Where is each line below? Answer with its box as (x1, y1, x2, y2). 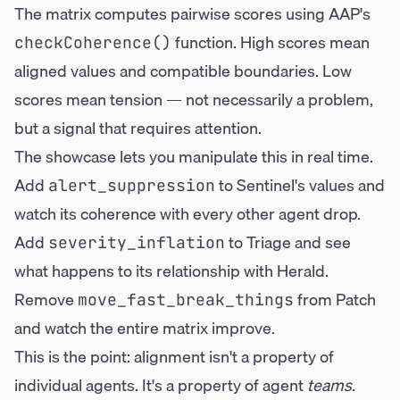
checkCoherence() (14, 32, 171, 53)
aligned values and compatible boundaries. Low (14, 58, 352, 84)
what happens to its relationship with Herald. (14, 258, 329, 284)
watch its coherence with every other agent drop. (14, 201, 361, 227)
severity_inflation (48, 232, 225, 253)
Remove (14, 287, 78, 312)
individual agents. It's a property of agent (14, 372, 307, 398)
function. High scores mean (171, 29, 370, 55)
